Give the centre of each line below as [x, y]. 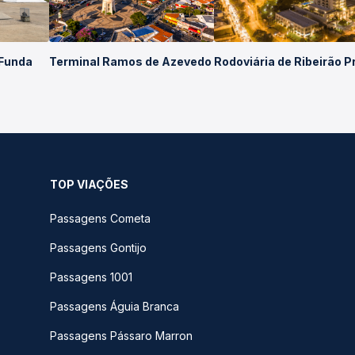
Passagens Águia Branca [115, 306]
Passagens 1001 [91, 277]
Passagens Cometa [100, 218]
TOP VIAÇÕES [89, 184]
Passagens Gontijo [98, 248]
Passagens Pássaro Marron [121, 336]
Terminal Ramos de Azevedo [130, 61]
